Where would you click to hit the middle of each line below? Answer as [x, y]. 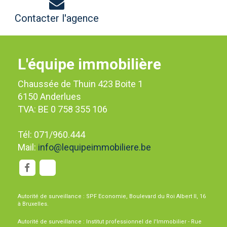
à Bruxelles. [33, 204]
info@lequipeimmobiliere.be [94, 147]
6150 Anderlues [49, 97]
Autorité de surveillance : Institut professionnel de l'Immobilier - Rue [110, 222]
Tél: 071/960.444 [51, 135]
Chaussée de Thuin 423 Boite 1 [80, 84]
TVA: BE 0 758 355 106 [63, 109]
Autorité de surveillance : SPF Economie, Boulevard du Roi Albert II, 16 [112, 197]
